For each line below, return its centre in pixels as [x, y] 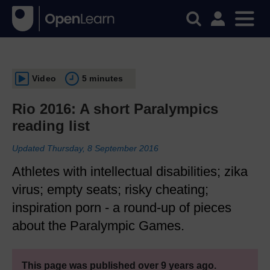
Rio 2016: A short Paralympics [115, 109]
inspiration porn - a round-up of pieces [122, 208]
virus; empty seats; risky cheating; [110, 190]
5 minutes [103, 78]
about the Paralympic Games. [98, 226]
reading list [51, 126]
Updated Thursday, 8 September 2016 [85, 148]
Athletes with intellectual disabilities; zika [130, 171]
